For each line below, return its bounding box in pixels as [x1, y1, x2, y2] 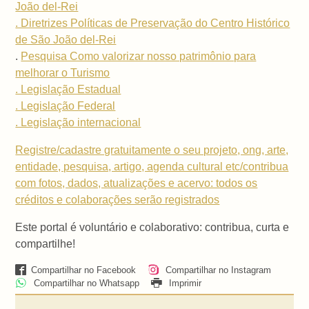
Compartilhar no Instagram [162, 264, 271, 275]
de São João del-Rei [15, 33, 117, 46]
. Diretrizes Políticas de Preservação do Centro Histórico [15, 17, 290, 29]
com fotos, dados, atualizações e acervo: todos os [15, 177, 258, 189]
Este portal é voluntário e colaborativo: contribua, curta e [15, 221, 290, 233]
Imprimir [166, 277, 201, 288]
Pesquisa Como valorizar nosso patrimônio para [21, 50, 257, 62]
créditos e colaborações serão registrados [15, 193, 220, 206]
